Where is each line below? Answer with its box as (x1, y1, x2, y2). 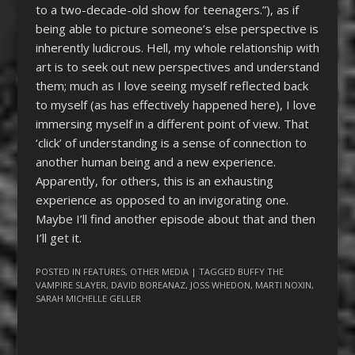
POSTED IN (35, 265, 83, 278)
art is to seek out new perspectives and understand (35, 58, 319, 74)
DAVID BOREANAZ (110, 279, 185, 292)
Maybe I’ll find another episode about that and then (35, 210, 315, 227)
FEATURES (82, 265, 125, 278)
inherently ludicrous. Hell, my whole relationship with (35, 39, 319, 55)
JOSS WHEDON (189, 279, 250, 292)
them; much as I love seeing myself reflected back (35, 77, 308, 94)
